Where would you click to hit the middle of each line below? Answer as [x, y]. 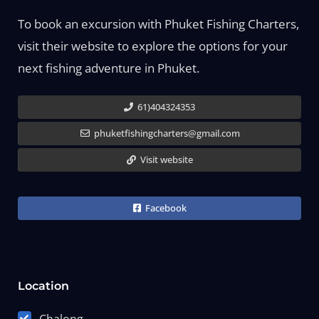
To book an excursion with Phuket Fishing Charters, [158, 24]
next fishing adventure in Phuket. [108, 68]
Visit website [166, 159]
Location [43, 286]
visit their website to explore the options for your [152, 46]
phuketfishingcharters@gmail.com [166, 133]
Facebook [164, 208]
